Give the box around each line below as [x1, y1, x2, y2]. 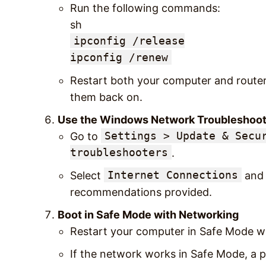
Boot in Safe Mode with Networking [58, 208, 239, 221]
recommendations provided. [70, 185, 212, 198]
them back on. [70, 90, 142, 103]
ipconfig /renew [70, 50, 168, 64]
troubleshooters [70, 145, 168, 159]
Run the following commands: [70, 1, 220, 14]
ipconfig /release [74, 34, 185, 47]
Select [70, 169, 104, 182]
